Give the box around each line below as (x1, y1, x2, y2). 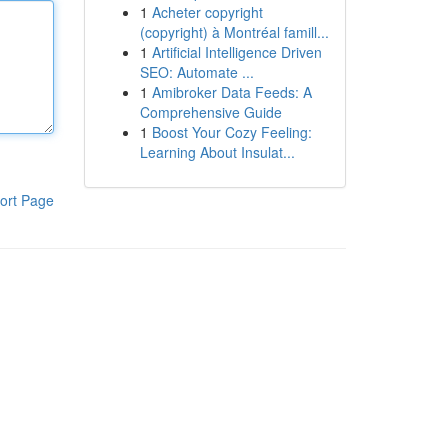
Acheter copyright (151, 2, 263, 22)
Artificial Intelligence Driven (151, 42, 322, 62)
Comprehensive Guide (139, 102, 282, 122)
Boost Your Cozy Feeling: (151, 122, 312, 142)
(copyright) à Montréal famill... (139, 22, 329, 42)
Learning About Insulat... (139, 142, 295, 162)
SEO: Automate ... (139, 62, 254, 82)
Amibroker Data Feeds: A (151, 82, 312, 102)
